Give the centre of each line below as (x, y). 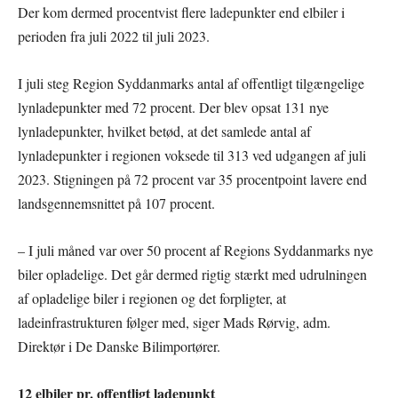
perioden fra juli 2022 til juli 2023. (114, 36)
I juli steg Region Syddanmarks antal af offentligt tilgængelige (191, 83)
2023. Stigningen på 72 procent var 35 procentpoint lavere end (192, 179)
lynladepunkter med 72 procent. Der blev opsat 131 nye (173, 107)
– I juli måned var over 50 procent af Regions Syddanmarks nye (195, 250)
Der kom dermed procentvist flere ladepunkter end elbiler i (181, 12)
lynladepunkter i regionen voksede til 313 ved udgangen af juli (192, 155)
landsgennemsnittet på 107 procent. (116, 203)
